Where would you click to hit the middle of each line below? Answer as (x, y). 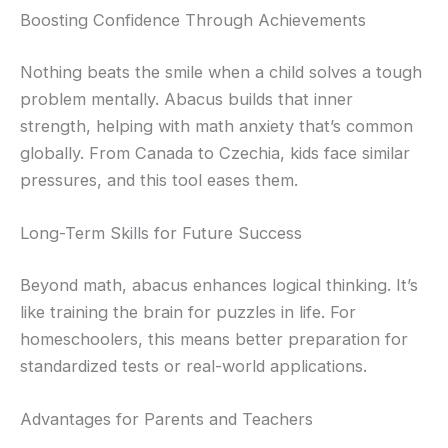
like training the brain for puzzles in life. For (188, 311)
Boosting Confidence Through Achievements (193, 20)
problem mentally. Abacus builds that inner (186, 98)
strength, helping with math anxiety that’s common (216, 125)
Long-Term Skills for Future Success (161, 233)
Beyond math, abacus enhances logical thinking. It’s (219, 284)
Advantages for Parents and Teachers (166, 418)
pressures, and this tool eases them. (159, 179)
